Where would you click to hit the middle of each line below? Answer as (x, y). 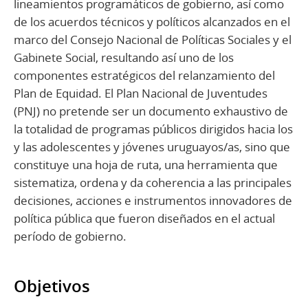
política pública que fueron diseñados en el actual (144, 218)
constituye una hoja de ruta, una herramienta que (146, 164)
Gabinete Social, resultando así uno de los (124, 57)
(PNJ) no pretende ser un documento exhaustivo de (151, 111)
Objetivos (52, 286)
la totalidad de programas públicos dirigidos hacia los (153, 129)
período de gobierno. (70, 236)
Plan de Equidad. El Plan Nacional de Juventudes (141, 93)
